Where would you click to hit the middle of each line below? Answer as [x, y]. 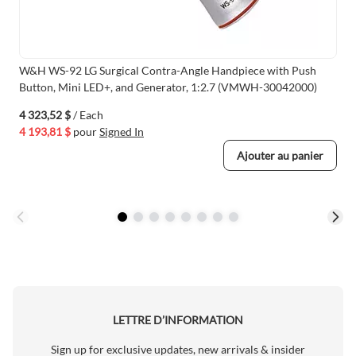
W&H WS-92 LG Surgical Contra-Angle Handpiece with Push [168, 71]
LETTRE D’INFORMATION [178, 320]
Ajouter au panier [280, 156]
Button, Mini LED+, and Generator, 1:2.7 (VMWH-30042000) [168, 87]
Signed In [122, 132]
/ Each [88, 115]
